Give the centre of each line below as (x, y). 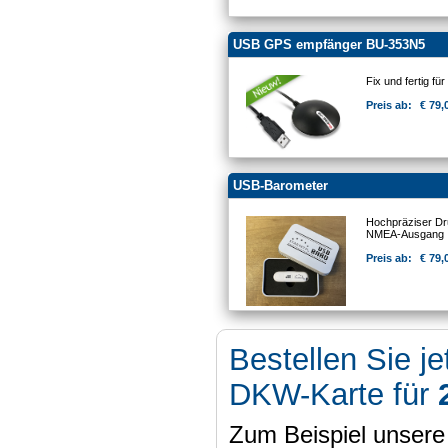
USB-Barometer (280, 186)
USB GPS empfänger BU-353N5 (328, 45)
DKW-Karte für (333, 394)
